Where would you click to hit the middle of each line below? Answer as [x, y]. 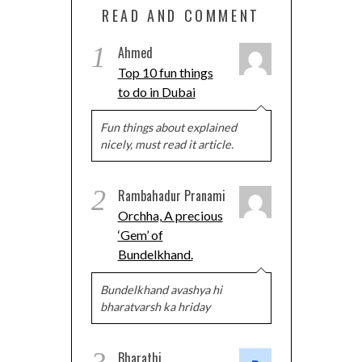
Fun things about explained [168, 127]
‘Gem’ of [140, 234]
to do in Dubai [156, 91]
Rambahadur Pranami [171, 195]
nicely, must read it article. [166, 144]
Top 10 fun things [165, 72]
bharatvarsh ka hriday [155, 306]
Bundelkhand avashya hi [161, 289]
